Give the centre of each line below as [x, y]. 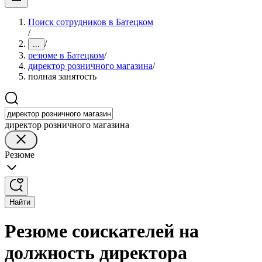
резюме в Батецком [66, 55]
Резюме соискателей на [102, 231]
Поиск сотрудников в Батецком [91, 22]
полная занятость [62, 76]
